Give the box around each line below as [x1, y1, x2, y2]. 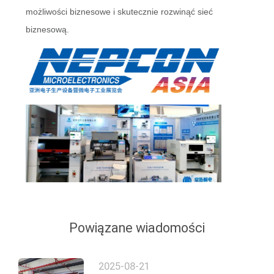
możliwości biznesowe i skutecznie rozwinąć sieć [25, 6, 213, 17]
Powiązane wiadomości [69, 220, 205, 236]
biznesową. [25, 24, 69, 34]
